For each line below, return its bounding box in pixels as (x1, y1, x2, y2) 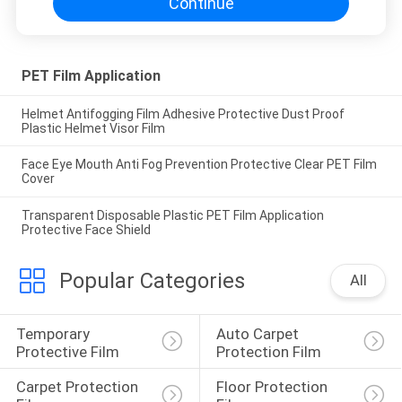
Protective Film (15, 342, 119, 361)
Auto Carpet (215, 324, 302, 343)
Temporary (15, 324, 93, 343)
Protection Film (215, 342, 321, 361)
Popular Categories (58, 268, 245, 294)
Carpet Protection (15, 378, 142, 397)
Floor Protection (215, 378, 331, 397)
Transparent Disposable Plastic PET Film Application (21, 208, 324, 223)
